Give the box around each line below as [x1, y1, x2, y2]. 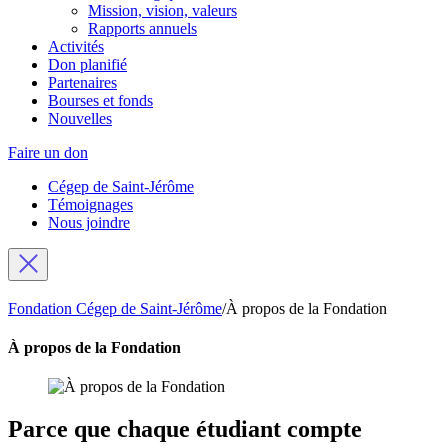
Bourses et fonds [48, 92, 153, 109]
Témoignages [48, 196, 133, 213]
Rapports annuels [88, 20, 197, 37]
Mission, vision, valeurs [88, 2, 237, 19]
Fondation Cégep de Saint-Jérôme [8, 299, 222, 317]
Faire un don [8, 144, 88, 161]
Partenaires [48, 74, 117, 91]
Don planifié [48, 56, 127, 73]
